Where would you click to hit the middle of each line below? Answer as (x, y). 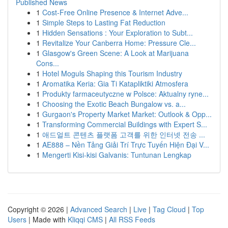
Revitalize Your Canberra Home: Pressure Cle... (119, 43)
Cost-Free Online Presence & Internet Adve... (115, 12)
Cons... (48, 63)
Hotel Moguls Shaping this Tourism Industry (112, 73)
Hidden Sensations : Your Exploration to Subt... (118, 33)
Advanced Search (99, 209)
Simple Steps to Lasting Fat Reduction (104, 22)
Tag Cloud (169, 209)
